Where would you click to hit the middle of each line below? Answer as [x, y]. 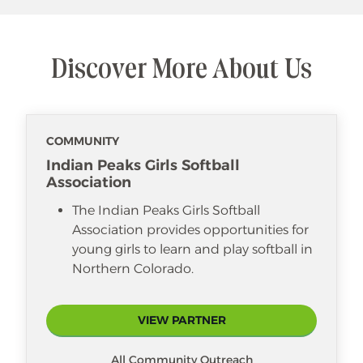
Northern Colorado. [133, 268]
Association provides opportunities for [190, 229]
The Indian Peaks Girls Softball [166, 210]
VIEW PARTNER [181, 320]
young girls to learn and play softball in [192, 249]
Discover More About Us [181, 70]
